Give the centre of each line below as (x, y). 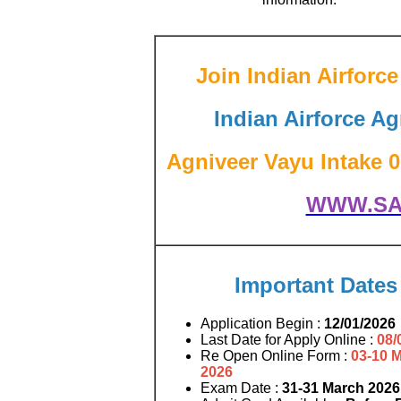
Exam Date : (241, 388)
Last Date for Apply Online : (289, 339)
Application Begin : (262, 323)
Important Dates (316, 285)
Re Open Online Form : (276, 355)
